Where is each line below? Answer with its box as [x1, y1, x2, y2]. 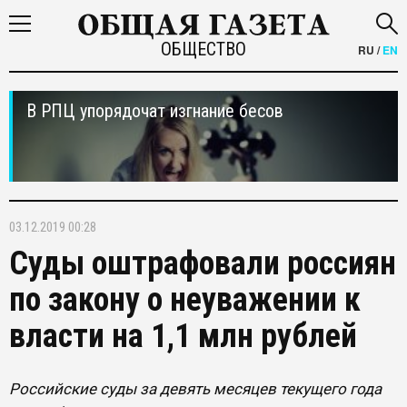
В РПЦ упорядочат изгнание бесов [26, 100, 283, 122]
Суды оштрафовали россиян [9, 244, 396, 283]
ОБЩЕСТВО [160, 38, 246, 60]
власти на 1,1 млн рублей [9, 317, 357, 355]
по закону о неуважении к [9, 281, 361, 319]
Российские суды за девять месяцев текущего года [9, 380, 382, 398]
